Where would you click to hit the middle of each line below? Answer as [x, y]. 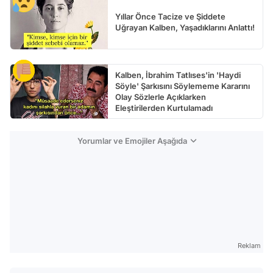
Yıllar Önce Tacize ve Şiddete [170, 16]
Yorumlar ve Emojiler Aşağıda [132, 140]
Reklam [249, 245]
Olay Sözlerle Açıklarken [161, 97]
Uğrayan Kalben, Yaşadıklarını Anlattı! [185, 27]
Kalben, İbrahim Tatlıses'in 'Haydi [178, 75]
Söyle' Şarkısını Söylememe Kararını [183, 86]
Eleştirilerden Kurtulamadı [164, 108]
